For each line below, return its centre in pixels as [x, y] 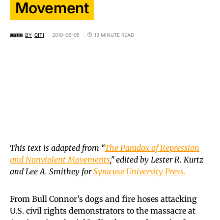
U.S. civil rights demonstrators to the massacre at [103, 210]
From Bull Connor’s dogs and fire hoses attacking [103, 199]
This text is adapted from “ [57, 148]
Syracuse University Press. [139, 171]
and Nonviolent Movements [60, 159]
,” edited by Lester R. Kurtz [157, 159]
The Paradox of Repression [152, 148]
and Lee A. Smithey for [52, 171]
